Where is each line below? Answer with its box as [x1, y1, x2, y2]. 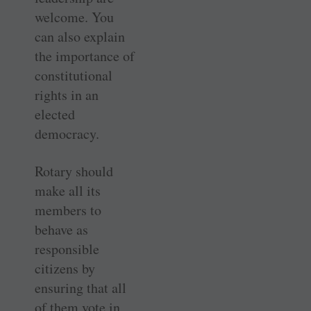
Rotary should [35, 161, 113, 180]
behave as [35, 219, 88, 239]
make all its [35, 180, 101, 200]
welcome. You [35, 7, 114, 26]
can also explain [35, 26, 125, 46]
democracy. [35, 124, 99, 143]
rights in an [35, 85, 99, 104]
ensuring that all [35, 278, 126, 297]
